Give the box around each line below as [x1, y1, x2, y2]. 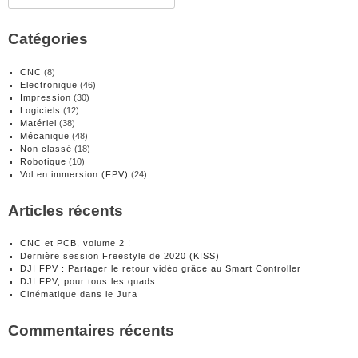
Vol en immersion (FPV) [20, 169, 129, 179]
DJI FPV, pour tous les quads [20, 276, 156, 287]
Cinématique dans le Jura [20, 289, 137, 300]
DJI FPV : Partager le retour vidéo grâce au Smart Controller [20, 264, 301, 274]
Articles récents [8, 201, 123, 219]
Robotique [20, 156, 66, 166]
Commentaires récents [8, 322, 174, 340]
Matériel [20, 117, 57, 128]
